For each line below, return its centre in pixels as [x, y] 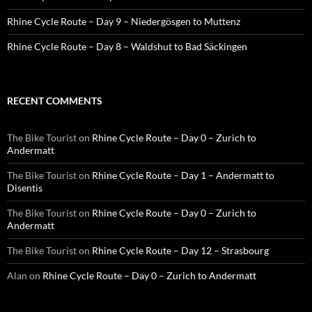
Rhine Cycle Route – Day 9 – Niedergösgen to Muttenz [124, 21]
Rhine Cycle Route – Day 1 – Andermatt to [183, 175]
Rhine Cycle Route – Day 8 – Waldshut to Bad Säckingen [127, 46]
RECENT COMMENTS [55, 100]
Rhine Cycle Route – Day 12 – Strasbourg [180, 250]
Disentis [25, 187]
